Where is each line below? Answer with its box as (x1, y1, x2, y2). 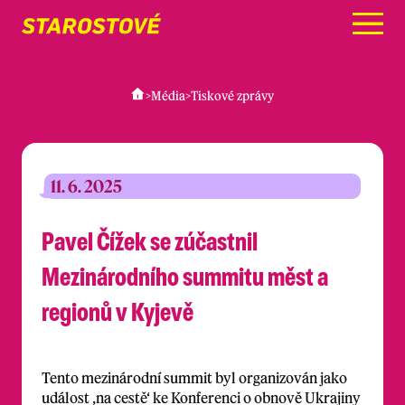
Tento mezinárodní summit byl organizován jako (42, 368, 347, 387)
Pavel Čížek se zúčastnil (42, 222, 258, 259)
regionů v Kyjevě (42, 293, 193, 330)
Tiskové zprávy (191, 87, 274, 104)
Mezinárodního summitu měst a (42, 258, 328, 295)
